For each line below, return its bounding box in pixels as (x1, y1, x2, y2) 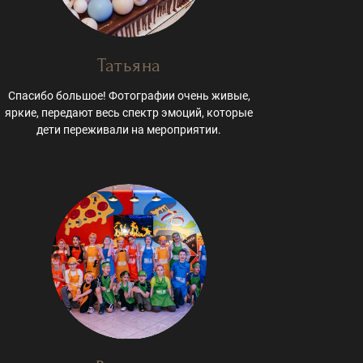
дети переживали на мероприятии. (36, 123, 222, 137)
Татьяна (97, 54, 161, 77)
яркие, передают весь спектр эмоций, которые (5, 106, 254, 120)
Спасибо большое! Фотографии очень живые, (7, 89, 250, 103)
